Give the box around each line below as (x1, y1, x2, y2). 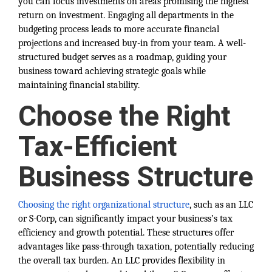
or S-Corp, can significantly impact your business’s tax (18, 213, 233, 224)
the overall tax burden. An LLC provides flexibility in (18, 255, 225, 266)
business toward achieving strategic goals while (18, 66, 206, 76)
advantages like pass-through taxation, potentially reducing (18, 241, 254, 252)
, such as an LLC (189, 199, 253, 210)
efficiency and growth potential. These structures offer (18, 227, 234, 238)
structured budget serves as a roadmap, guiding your (18, 52, 226, 63)
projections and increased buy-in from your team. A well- (18, 38, 246, 49)
